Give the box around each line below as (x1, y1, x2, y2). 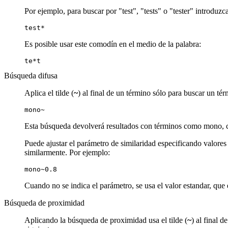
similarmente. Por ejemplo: (24, 148, 110, 157)
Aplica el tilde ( (24, 88, 74, 97)
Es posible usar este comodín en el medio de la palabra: (24, 39, 201, 48)
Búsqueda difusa (4, 71, 58, 80)
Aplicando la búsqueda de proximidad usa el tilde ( (24, 215, 187, 224)
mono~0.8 (24, 165, 57, 173)
